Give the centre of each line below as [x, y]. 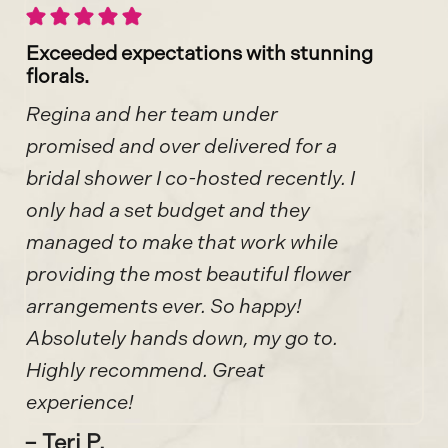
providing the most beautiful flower [188, 273]
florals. [57, 75]
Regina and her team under [152, 113]
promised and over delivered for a [181, 145]
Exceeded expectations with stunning [199, 52]
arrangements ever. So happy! [164, 305]
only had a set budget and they [168, 209]
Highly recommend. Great [145, 369]
